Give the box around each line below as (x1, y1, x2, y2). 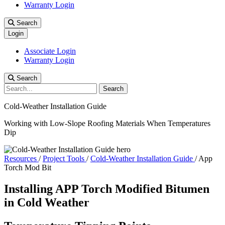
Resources (4, 154, 37, 163)
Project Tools (43, 154, 84, 163)
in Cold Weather (4, 195, 89, 209)
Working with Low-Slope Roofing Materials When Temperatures (4, 119, 210, 128)
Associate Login (24, 47, 76, 55)
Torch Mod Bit (4, 163, 51, 172)
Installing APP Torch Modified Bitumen (4, 182, 209, 195)
